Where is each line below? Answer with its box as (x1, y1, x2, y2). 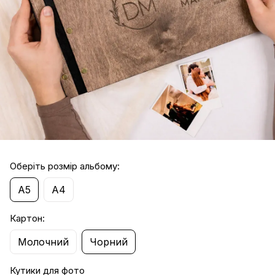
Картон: (10, 212, 45, 224)
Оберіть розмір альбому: (10, 160, 120, 172)
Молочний (18, 236, 69, 248)
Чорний (90, 236, 128, 248)
